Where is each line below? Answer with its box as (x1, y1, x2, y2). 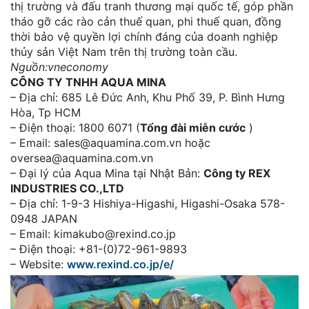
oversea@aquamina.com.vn (10, 150, 153, 165)
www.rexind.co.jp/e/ (67, 257, 174, 271)
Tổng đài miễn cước (140, 120, 246, 134)
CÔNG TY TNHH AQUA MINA (10, 74, 166, 89)
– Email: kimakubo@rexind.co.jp (10, 226, 176, 241)
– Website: (10, 257, 67, 271)
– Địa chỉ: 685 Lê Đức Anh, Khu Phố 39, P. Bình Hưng (10, 90, 285, 104)
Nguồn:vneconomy (10, 59, 108, 74)
